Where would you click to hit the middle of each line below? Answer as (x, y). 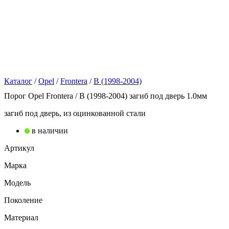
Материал (21, 217)
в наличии (50, 130)
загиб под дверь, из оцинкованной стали (75, 113)
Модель (17, 182)
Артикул (19, 148)
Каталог (18, 81)
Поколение (23, 200)
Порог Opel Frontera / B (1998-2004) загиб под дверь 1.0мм (106, 96)
